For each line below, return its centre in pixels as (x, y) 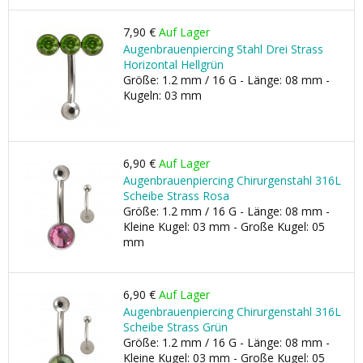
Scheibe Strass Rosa (176, 196)
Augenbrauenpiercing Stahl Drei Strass (223, 49)
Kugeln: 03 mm (162, 95)
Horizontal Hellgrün (173, 64)
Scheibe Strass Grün (175, 327)
